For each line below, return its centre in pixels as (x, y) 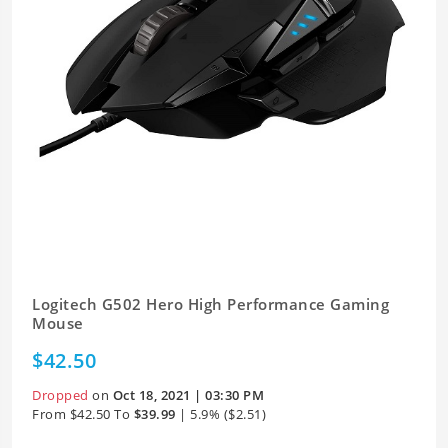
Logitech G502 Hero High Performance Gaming (210, 304)
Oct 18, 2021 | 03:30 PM (188, 395)
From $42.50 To (81, 414)
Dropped (60, 395)
